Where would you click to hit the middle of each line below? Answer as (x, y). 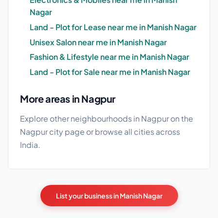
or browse (104, 131)
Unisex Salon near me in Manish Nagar (98, 42)
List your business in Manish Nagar (109, 195)
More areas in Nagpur (68, 98)
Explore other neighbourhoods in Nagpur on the (107, 118)
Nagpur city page (52, 131)
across (167, 131)
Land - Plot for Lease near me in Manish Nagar (113, 27)
